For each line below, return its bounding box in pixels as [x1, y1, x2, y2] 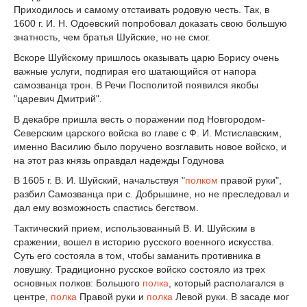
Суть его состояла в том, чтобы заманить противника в [14, 250, 260, 262]
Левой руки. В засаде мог [173, 291, 289, 303]
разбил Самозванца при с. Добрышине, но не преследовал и [14, 188, 289, 200]
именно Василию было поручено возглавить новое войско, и [14, 140, 286, 152]
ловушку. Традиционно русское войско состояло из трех [14, 264, 265, 275]
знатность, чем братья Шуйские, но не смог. [14, 32, 210, 43]
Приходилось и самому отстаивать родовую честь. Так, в [14, 4, 269, 16]
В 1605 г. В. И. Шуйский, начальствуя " [14, 175, 185, 186]
